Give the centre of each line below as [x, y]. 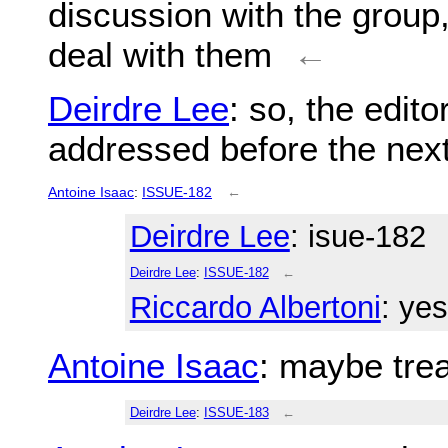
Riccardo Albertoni [255, 308]
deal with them [160, 54]
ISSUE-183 [236, 412]
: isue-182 [357, 237]
